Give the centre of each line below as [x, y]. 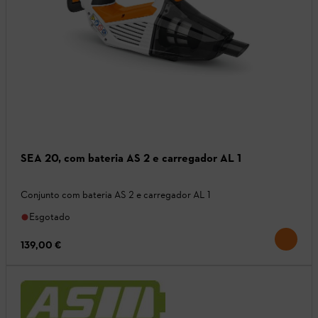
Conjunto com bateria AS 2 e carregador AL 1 [116, 195]
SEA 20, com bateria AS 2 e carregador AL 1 [131, 158]
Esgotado [50, 217]
